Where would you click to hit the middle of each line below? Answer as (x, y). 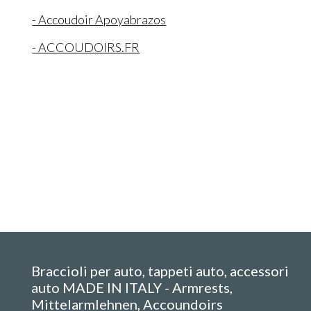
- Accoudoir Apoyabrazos (99, 19)
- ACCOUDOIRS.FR (86, 47)
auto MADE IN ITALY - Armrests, (132, 288)
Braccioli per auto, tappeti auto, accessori (160, 271)
